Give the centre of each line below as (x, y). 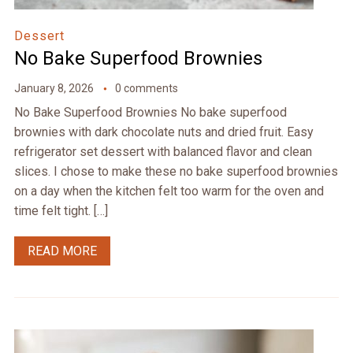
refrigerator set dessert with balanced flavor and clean (163, 152)
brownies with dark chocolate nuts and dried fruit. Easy (163, 132)
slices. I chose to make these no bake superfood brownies (176, 172)
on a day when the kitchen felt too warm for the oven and (169, 191)
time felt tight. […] (61, 211)
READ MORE (62, 251)
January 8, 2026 (54, 89)
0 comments (146, 89)
